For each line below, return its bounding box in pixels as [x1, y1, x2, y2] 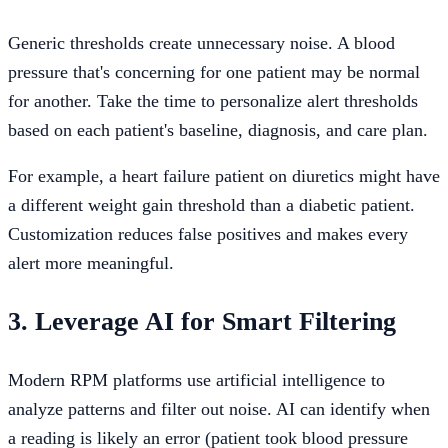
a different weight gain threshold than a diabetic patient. [8, 195, 415, 216]
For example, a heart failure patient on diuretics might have [8, 166, 440, 187]
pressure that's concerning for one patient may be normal [8, 61, 420, 82]
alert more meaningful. [8, 253, 174, 274]
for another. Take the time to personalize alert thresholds [8, 90, 418, 111]
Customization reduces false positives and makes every [8, 224, 408, 245]
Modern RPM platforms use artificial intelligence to [8, 370, 385, 391]
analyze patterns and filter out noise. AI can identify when [8, 399, 430, 420]
